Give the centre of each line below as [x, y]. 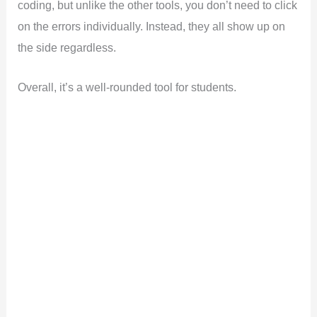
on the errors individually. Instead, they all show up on [152, 26]
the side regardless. [67, 47]
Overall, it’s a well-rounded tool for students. [127, 87]
